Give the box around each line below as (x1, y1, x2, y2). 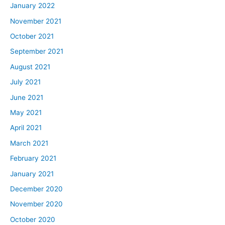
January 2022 (10, 2, 55, 10)
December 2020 (10, 185, 63, 193)
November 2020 (10, 200, 63, 208)
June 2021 (10, 93, 43, 101)
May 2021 (10, 108, 42, 117)
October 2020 (10, 215, 55, 223)
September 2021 (10, 47, 63, 56)
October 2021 (10, 32, 54, 41)
